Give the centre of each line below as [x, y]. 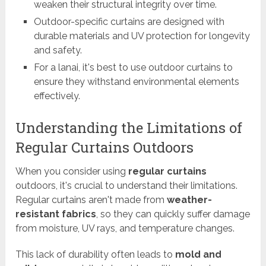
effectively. [57, 96]
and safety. [58, 50]
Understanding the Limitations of [129, 128]
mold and [199, 255]
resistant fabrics [56, 214]
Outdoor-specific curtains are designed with [129, 22]
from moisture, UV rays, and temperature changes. [125, 229]
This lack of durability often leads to [96, 255]
